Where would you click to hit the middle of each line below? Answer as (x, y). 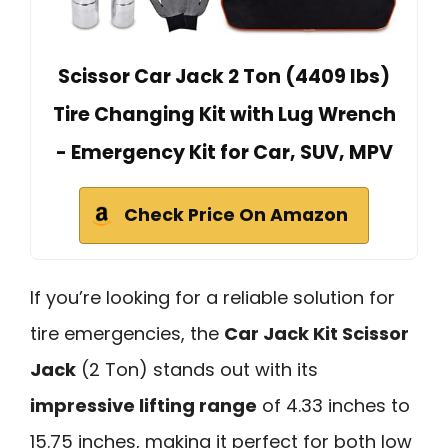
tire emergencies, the (127, 334)
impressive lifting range (143, 406)
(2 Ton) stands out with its (197, 370)
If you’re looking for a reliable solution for (212, 298)
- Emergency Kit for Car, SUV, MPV (224, 153)
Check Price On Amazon (236, 215)
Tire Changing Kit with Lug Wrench (224, 115)
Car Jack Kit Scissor (316, 334)
